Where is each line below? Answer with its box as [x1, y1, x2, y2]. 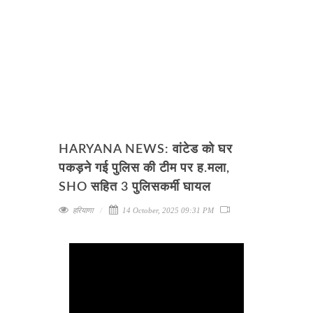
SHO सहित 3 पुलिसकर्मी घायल [59, 181, 211, 194]
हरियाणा [73, 206, 93, 214]
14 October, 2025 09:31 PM [120, 206, 220, 214]
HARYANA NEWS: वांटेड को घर [59, 143, 233, 156]
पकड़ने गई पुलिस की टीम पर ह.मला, [59, 162, 230, 175]
